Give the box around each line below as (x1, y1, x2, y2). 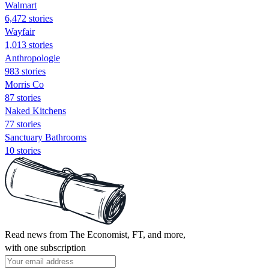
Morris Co (5, 79, 44, 89)
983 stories (5, 65, 46, 76)
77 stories (5, 118, 41, 129)
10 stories (5, 145, 41, 156)
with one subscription (5, 242, 86, 253)
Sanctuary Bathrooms (5, 131, 86, 142)
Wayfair (5, 26, 35, 37)
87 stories (5, 92, 41, 103)
